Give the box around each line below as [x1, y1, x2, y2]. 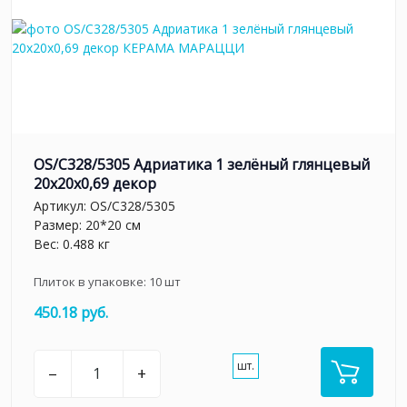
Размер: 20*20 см [34, 216, 141, 234]
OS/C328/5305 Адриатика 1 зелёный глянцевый [34, 154, 370, 174]
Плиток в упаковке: [34, 273, 149, 291]
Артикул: [34, 197, 90, 215]
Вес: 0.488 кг [34, 235, 110, 253]
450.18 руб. [34, 303, 108, 323]
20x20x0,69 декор [34, 173, 156, 194]
